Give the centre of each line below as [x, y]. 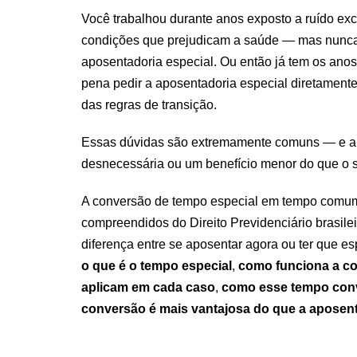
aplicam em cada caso [148, 287]
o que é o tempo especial [157, 265]
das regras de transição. [149, 104]
